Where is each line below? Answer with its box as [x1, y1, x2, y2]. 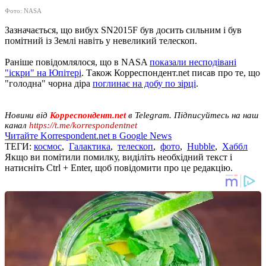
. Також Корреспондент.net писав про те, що [81, 67, 260, 78]
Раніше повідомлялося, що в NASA [5, 56, 150, 67]
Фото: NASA [5, 7, 42, 14]
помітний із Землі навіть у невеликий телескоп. [5, 35, 197, 46]
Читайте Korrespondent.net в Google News [5, 130, 172, 141]
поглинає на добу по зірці [93, 78, 196, 88]
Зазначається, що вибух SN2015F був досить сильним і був [5, 24, 242, 35]
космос [34, 141, 62, 151]
